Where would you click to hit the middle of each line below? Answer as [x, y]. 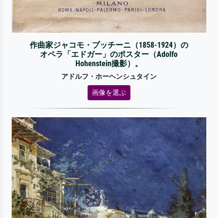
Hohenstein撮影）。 [109, 63]
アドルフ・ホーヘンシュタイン [109, 76]
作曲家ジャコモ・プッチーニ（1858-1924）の [109, 45]
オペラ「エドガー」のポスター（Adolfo [109, 54]
